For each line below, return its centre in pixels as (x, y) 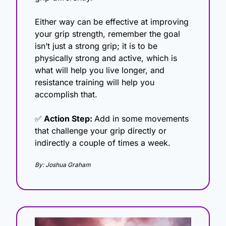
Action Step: (68, 119)
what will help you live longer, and (100, 70)
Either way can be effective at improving (112, 22)
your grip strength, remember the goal (107, 34)
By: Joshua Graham (63, 165)
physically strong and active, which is (106, 58)
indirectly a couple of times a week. (104, 143)
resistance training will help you (95, 82)
